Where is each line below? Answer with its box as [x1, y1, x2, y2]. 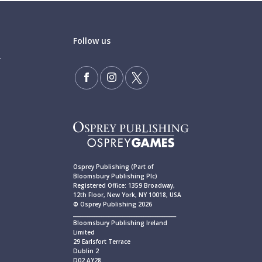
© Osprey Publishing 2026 [73, 199, 152, 208]
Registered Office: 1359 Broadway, [73, 181, 175, 189]
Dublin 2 [73, 246, 99, 255]
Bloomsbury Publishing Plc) [73, 171, 157, 180]
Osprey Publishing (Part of [73, 162, 153, 171]
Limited [73, 227, 95, 236]
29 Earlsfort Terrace [73, 237, 130, 246]
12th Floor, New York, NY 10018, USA [73, 190, 181, 199]
